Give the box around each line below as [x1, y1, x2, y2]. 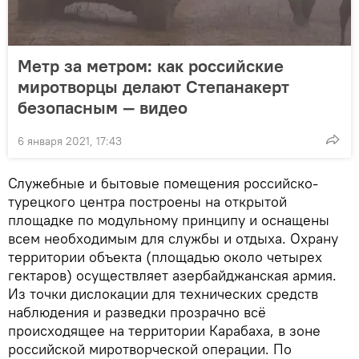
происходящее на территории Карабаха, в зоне [8, 321, 321, 340]
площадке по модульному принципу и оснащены [8, 211, 329, 229]
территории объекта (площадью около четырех [8, 248, 322, 266]
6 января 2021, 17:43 [18, 134, 122, 148]
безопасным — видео [18, 96, 188, 119]
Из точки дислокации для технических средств [8, 284, 318, 303]
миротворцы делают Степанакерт [18, 75, 289, 98]
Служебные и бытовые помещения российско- [8, 174, 318, 192]
